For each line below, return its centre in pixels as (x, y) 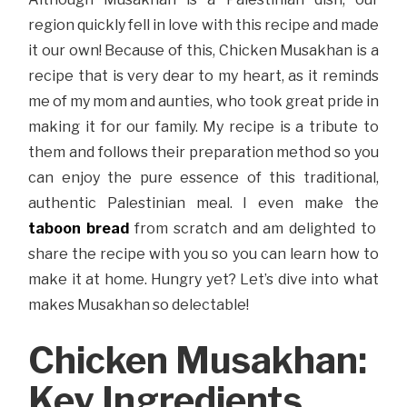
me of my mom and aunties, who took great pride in (203, 102)
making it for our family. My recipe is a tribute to (203, 127)
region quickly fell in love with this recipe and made (203, 25)
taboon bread (79, 229)
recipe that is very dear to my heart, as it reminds (203, 76)
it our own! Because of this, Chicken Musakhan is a (203, 51)
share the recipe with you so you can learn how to (203, 254)
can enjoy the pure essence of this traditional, (203, 178)
